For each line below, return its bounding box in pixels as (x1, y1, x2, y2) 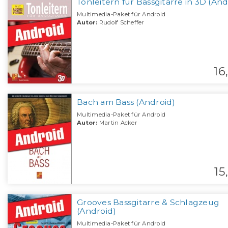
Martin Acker (97, 119, 137, 127)
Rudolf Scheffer (97, 19, 145, 26)
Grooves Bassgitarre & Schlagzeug (77, 197, 219, 208)
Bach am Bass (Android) (77, 97, 176, 107)
